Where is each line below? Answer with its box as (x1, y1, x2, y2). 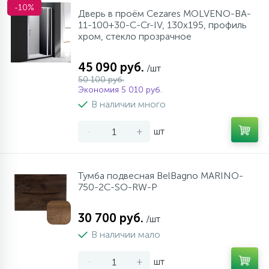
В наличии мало (91, 229, 160, 240)
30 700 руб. (78, 211, 144, 225)
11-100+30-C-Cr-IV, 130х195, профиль (78, 19, 247, 31)
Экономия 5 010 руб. (78, 85, 162, 95)
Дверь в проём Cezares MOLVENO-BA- (78, 8, 251, 19)
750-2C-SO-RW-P (78, 181, 157, 193)
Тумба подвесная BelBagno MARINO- (78, 170, 243, 181)
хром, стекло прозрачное (78, 31, 192, 42)
